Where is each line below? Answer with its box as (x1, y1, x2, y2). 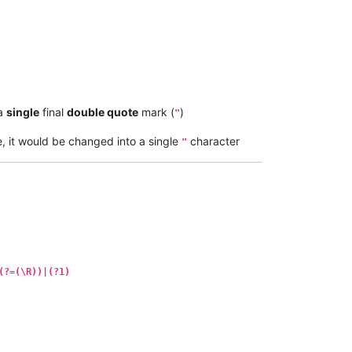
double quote (67, 105, 138, 119)
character (187, 134, 240, 148)
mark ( (138, 105, 174, 119)
